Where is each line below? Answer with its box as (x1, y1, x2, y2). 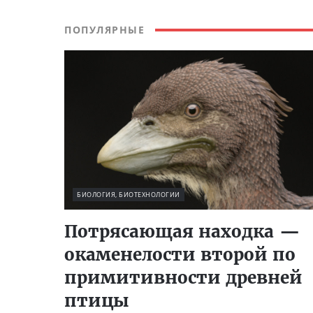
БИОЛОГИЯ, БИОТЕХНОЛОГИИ (77, 189, 180, 199)
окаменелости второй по (64, 243, 296, 265)
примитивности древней (64, 266, 303, 289)
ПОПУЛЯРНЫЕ (64, 23, 145, 36)
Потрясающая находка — (64, 220, 300, 242)
